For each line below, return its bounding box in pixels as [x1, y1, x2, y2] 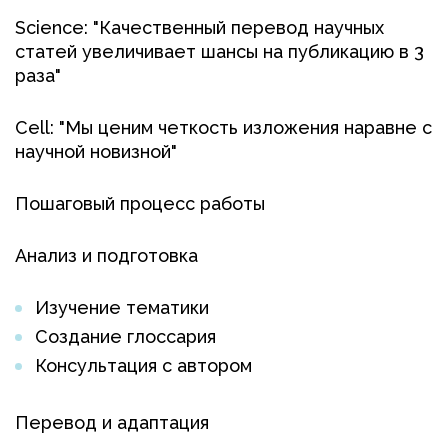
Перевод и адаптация [15, 412, 209, 434]
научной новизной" [15, 141, 177, 163]
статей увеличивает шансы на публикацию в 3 [15, 41, 424, 63]
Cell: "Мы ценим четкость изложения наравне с [15, 117, 432, 139]
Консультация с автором [35, 355, 252, 377]
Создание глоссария [35, 326, 216, 348]
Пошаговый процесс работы [15, 193, 265, 215]
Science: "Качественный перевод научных [15, 17, 384, 39]
